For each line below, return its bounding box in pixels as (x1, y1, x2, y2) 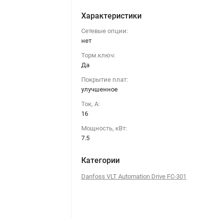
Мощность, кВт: (81, 124, 127, 132)
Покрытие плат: (81, 75, 128, 83)
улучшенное (81, 85, 118, 93)
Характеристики (81, 11, 142, 20)
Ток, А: (81, 100, 100, 108)
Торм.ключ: (81, 51, 116, 59)
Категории (81, 155, 120, 165)
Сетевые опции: (81, 27, 128, 35)
